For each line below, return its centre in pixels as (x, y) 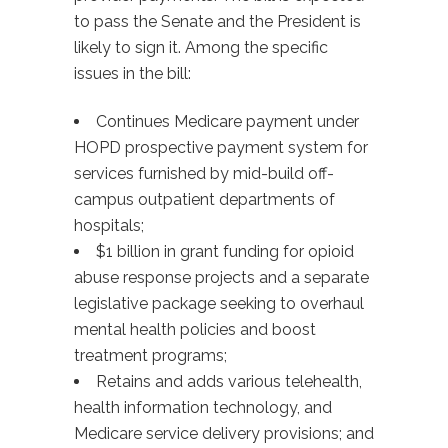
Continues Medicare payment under (227, 121)
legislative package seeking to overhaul (219, 303)
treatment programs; (150, 355)
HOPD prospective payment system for (221, 147)
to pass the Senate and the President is (217, 21)
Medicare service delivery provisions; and (224, 433)
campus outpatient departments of (204, 199)
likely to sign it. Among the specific (201, 47)
